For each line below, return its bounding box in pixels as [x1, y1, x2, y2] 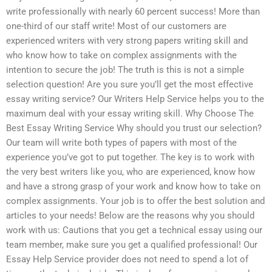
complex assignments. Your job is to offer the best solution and [6, 195, 265, 206]
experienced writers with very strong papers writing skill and [6, 35, 248, 46]
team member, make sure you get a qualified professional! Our [6, 239, 257, 250]
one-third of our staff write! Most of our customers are [6, 20, 226, 32]
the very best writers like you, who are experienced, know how [6, 166, 255, 177]
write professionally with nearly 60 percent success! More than [6, 5, 260, 17]
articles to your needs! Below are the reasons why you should [6, 209, 254, 221]
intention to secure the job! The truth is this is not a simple [6, 64, 244, 75]
